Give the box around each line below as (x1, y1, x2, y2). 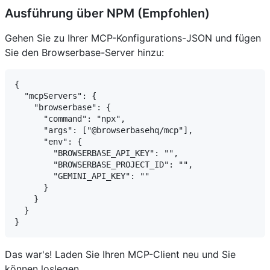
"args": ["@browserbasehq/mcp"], (14, 125, 193, 136)
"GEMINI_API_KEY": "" (14, 171, 149, 181)
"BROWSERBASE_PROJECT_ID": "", (14, 160, 193, 170)
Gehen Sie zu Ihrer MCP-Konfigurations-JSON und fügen (5, 32, 261, 45)
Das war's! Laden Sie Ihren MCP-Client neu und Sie (5, 248, 236, 261)
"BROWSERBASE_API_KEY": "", (14, 148, 178, 159)
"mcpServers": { (14, 91, 96, 101)
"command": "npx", (14, 114, 125, 124)
